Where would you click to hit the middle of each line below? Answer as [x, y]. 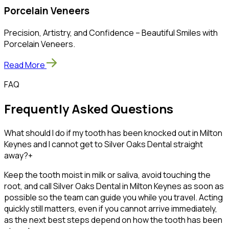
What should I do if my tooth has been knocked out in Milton [113, 133]
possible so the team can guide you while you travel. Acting [113, 197]
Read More [25, 65]
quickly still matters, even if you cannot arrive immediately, [111, 208]
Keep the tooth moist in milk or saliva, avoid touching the [107, 175]
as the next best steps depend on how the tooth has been [113, 220]
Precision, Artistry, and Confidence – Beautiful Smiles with [111, 32]
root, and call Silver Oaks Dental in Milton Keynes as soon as [114, 186]
